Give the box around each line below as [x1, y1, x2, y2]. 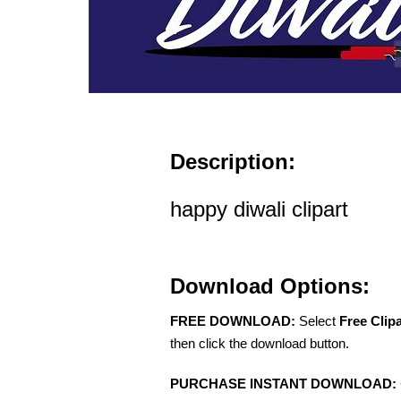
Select [295, 313, 339, 328]
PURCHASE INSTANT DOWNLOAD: [170, 376, 397, 391]
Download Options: [170, 274, 370, 298]
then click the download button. [170, 336, 349, 351]
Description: [170, 149, 295, 174]
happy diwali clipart [170, 197, 348, 221]
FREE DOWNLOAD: [170, 313, 295, 328]
